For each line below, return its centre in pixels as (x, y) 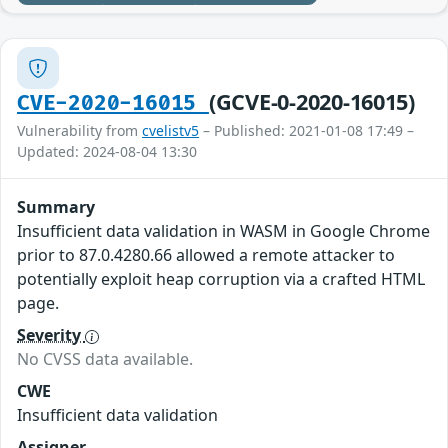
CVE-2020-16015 (113, 104)
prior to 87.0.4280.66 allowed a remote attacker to (206, 255)
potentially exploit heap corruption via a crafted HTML (221, 279)
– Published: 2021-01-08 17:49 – (306, 131)
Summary (56, 207)
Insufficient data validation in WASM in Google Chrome (223, 231)
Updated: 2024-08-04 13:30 (107, 152)
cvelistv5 (170, 131)
